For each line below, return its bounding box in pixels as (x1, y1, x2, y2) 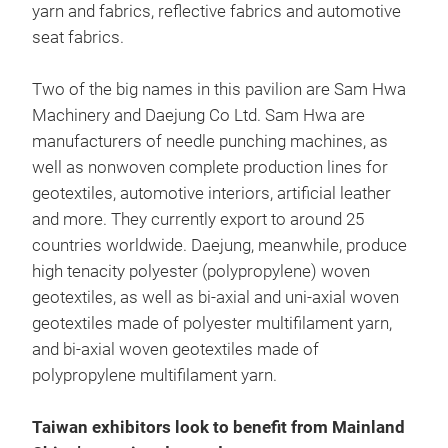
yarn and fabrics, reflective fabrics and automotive (32, 2, 401, 21)
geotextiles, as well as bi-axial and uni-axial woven (32, 288, 399, 307)
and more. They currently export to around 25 (32, 210, 364, 229)
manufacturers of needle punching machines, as (32, 132, 388, 151)
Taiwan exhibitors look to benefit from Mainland (32, 418, 405, 437)
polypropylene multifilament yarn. (32, 366, 277, 385)
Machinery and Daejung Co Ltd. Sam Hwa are (32, 106, 365, 125)
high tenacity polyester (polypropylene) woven (32, 262, 370, 281)
